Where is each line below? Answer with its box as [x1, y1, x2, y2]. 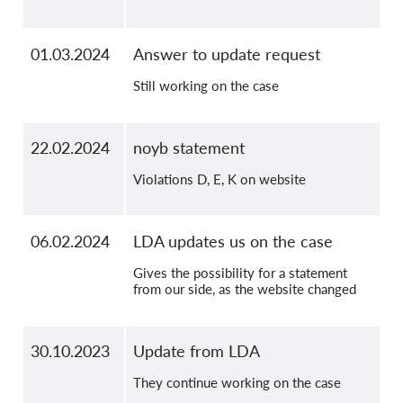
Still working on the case [133, 77, 279, 94]
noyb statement [133, 138, 245, 158]
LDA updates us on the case [133, 231, 333, 252]
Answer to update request [133, 44, 320, 65]
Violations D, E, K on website [133, 171, 306, 188]
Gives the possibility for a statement [133, 264, 347, 282]
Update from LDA [133, 341, 260, 362]
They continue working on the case [133, 374, 341, 391]
